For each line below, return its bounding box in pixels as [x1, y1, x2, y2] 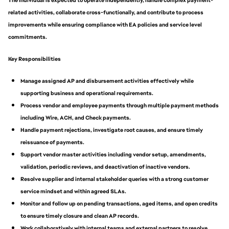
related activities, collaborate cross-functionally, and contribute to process [8, 9, 203, 16]
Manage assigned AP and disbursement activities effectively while [20, 77, 194, 84]
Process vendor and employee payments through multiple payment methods [20, 101, 219, 109]
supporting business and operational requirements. [20, 89, 154, 97]
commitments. [8, 33, 47, 41]
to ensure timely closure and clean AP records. [20, 212, 140, 219]
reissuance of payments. [20, 138, 85, 146]
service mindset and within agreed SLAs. [20, 187, 127, 195]
